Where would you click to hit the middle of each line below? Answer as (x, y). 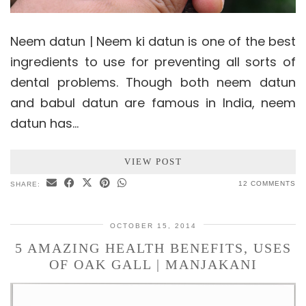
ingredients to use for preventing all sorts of (153, 62)
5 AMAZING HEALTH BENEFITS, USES (153, 248)
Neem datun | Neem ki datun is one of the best (153, 42)
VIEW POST (153, 162)
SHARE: (27, 184)
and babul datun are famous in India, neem (153, 103)
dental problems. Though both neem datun (153, 83)
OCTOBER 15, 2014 (153, 226)
